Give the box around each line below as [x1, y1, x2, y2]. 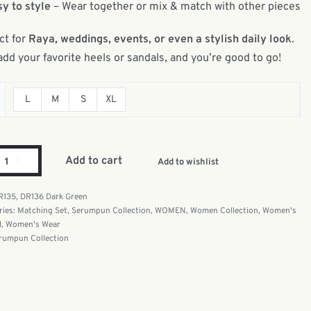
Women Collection [190, 205, 258, 217]
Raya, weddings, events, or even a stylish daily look [28, 33, 292, 47]
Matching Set [17, 205, 67, 217]
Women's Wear [5, 219, 60, 231]
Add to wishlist [157, 157, 219, 169]
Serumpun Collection [71, 205, 151, 217]
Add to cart [65, 153, 122, 168]
